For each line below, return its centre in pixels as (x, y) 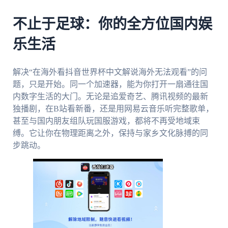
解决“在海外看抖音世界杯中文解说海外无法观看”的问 (110, 72)
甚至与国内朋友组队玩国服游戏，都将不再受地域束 (106, 121)
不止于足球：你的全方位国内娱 (112, 25)
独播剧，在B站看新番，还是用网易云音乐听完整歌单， (113, 109)
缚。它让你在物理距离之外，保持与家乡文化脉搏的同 (110, 133)
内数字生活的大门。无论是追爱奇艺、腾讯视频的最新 (110, 97)
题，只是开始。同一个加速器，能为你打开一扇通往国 (110, 84)
